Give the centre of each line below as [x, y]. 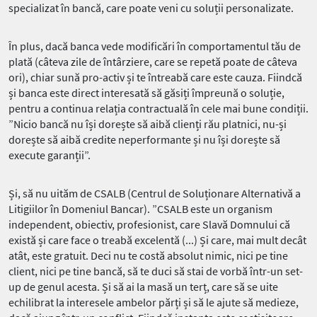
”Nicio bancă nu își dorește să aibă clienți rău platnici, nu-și [148, 124]
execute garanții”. [50, 155]
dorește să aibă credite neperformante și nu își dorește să [144, 140]
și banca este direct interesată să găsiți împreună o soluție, [146, 93]
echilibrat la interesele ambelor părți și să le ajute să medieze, [154, 302]
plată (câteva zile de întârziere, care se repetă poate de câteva [153, 62]
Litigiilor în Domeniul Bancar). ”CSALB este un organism [140, 209]
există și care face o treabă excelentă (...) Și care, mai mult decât [157, 240]
